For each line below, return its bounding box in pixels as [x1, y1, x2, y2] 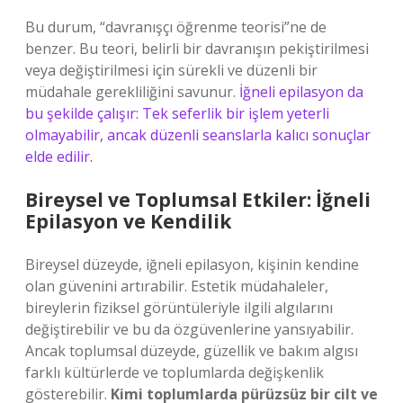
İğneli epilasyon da [239, 82, 363, 102]
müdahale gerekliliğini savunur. [25, 82, 239, 102]
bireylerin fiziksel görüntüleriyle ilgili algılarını [25, 298, 333, 318]
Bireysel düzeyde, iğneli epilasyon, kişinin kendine [25, 255, 359, 274]
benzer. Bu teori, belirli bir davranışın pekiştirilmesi [25, 39, 369, 58]
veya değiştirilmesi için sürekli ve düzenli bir [25, 60, 318, 80]
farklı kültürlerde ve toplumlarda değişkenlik [25, 363, 324, 382]
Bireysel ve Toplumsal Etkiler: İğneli [25, 187, 371, 212]
